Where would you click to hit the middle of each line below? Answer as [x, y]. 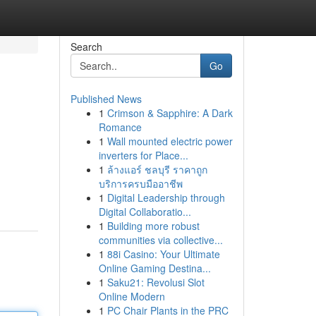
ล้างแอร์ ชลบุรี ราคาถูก [157, 169]
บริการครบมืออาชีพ [140, 183]
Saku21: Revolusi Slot [156, 282]
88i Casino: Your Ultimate [163, 254]
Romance [120, 127]
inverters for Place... [143, 155]
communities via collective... [160, 240]
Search [86, 47]
